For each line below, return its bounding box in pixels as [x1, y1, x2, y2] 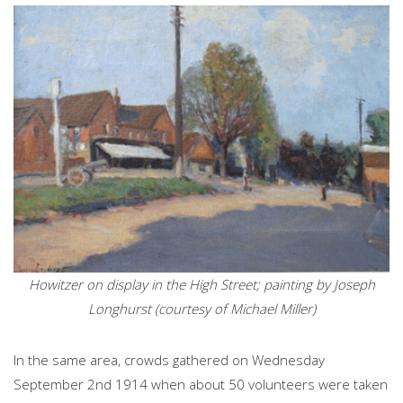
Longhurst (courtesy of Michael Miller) [87, 300, 316, 318]
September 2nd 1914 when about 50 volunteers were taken [13, 375, 388, 394]
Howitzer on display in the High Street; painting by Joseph [28, 275, 375, 294]
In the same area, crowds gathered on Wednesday [13, 351, 325, 370]
